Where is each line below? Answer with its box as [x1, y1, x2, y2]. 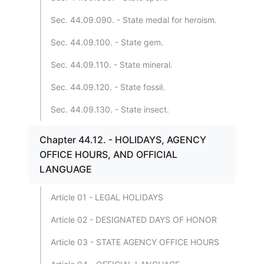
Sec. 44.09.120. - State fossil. [51, 82, 165, 92]
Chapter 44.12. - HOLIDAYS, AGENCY [39, 134, 206, 146]
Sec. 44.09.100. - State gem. [51, 37, 163, 47]
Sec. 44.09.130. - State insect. [51, 104, 169, 114]
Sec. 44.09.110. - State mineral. [51, 60, 173, 70]
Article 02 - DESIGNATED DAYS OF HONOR [51, 214, 217, 225]
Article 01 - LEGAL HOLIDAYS [51, 192, 163, 202]
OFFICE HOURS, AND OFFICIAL [39, 148, 177, 160]
